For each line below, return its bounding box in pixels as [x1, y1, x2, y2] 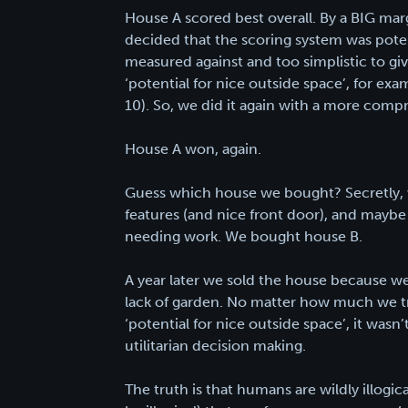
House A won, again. [125, 139, 261, 158]
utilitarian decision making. [125, 336, 306, 354]
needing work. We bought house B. [125, 227, 362, 245]
